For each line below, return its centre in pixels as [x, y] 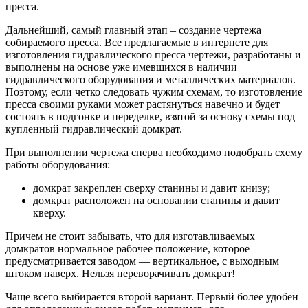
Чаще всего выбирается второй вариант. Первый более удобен [152, 296]
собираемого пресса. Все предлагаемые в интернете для [137, 42]
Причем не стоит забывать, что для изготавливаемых [130, 236]
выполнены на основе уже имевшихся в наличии [121, 67]
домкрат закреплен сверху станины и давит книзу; [152, 188]
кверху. [49, 212]
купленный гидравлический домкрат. [94, 129]
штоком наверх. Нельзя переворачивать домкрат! [120, 273]
